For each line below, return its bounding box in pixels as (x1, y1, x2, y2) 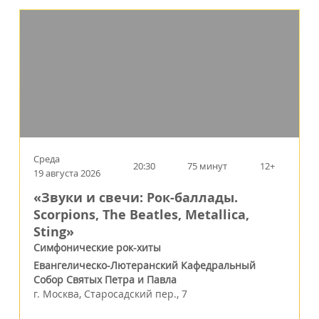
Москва (43, 287, 79, 301)
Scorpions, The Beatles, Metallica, (33, 206, 249, 224)
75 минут (187, 159, 228, 173)
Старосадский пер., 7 (84, 287, 187, 301)
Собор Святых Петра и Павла (33, 273, 177, 287)
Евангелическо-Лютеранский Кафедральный (33, 258, 256, 273)
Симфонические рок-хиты (33, 241, 161, 255)
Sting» (33, 223, 74, 241)
